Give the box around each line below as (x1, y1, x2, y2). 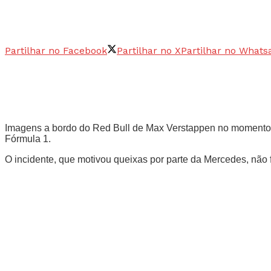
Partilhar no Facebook (5, 44, 107, 56)
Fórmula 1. (5, 133, 51, 144)
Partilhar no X (117, 44, 181, 56)
